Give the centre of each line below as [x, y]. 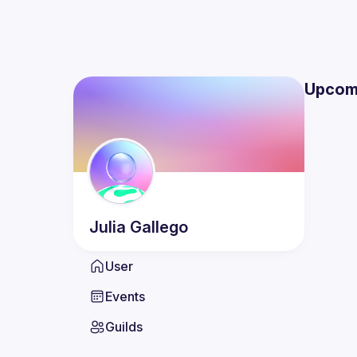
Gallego [159, 227]
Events [125, 296]
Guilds [124, 327]
